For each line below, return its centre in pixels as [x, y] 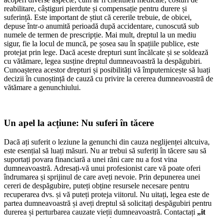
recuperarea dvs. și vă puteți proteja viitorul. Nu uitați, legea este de [107, 194]
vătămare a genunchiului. [42, 88]
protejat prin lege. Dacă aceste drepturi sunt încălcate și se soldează [106, 53]
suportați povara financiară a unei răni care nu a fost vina [91, 159]
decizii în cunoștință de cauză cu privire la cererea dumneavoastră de [109, 79]
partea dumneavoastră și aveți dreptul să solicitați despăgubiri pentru [108, 203]
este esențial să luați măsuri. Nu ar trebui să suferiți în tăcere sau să [105, 150]
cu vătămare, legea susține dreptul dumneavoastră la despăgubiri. [103, 61]
